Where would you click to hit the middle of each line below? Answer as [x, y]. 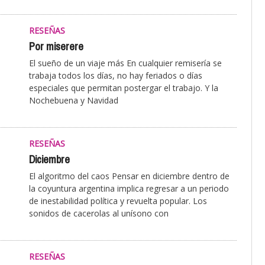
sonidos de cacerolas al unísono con [99, 214]
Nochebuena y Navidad [74, 101]
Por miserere [56, 47]
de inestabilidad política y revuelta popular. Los [118, 201]
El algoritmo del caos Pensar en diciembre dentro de [129, 176]
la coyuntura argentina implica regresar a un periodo [129, 189]
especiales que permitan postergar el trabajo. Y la [124, 88]
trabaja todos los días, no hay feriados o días [116, 76]
